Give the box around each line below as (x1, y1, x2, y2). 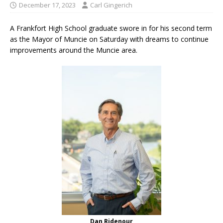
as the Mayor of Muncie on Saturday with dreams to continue (10, 34, 209, 44)
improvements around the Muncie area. (10, 45, 137, 55)
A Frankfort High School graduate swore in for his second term (10, 23, 212, 33)
